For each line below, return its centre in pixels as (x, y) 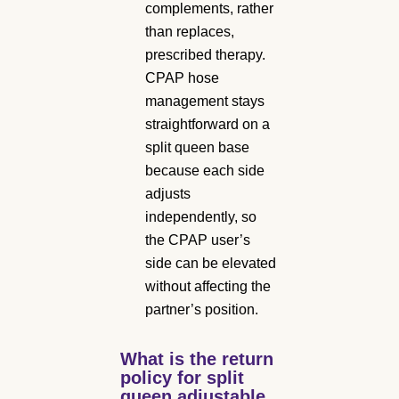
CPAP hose (182, 77)
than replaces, (190, 31)
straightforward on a (208, 124)
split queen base (197, 147)
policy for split (182, 377)
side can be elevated (211, 263)
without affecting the (208, 286)
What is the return (197, 358)
